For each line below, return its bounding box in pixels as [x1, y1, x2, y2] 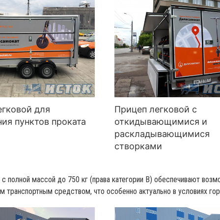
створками [114, 141, 163, 152]
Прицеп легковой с [114, 104, 197, 115]
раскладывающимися [114, 129, 210, 139]
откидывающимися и [114, 116, 208, 127]
